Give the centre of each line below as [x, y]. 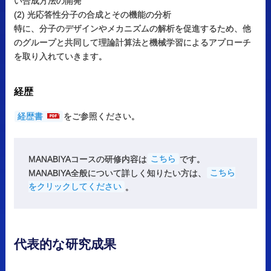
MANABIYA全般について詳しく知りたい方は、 [117, 173]
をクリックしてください [75, 187]
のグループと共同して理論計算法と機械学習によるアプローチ [132, 42]
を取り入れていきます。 [60, 56]
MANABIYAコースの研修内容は [87, 159]
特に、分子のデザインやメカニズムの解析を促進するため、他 [132, 28]
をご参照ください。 [101, 116]
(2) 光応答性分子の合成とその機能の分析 [92, 14]
